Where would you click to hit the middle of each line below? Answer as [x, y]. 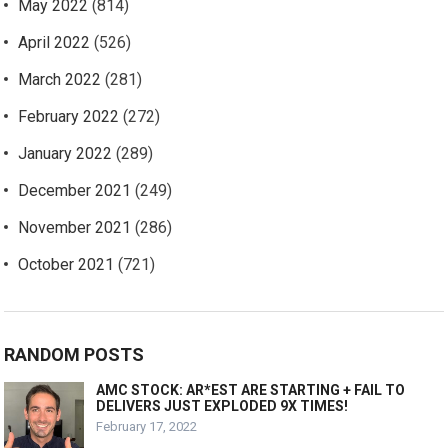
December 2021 [75, 191]
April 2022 [54, 43]
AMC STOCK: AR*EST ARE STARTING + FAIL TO [251, 390]
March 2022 [60, 80]
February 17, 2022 [147, 427]
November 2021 [75, 228]
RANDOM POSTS [74, 355]
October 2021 [66, 265]
